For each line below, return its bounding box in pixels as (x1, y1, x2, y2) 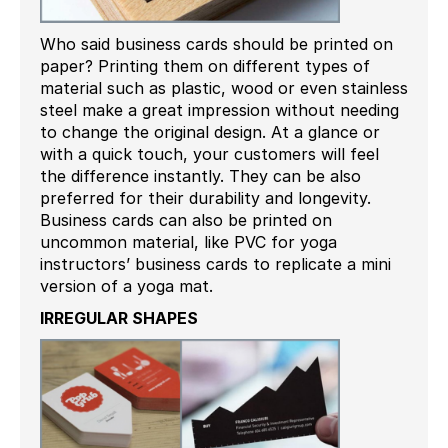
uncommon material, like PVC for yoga (40, 231, 337, 252)
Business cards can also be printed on (40, 209, 332, 230)
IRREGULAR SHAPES (40, 307, 198, 328)
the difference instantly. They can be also (40, 165, 361, 186)
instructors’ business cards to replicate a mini (40, 253, 391, 274)
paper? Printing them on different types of (40, 55, 370, 76)
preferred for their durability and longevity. (40, 187, 371, 208)
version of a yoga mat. (40, 275, 213, 296)
